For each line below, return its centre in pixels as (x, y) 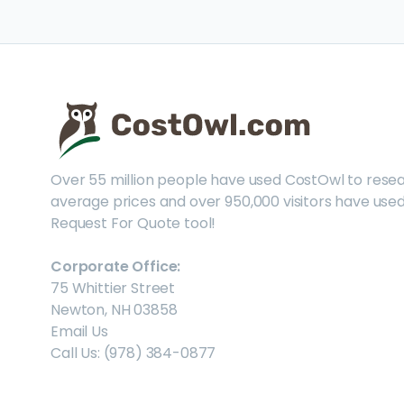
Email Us (79, 331)
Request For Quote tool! (133, 223)
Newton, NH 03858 (114, 310)
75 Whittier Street (113, 288)
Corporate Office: (116, 266)
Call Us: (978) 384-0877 (133, 353)
